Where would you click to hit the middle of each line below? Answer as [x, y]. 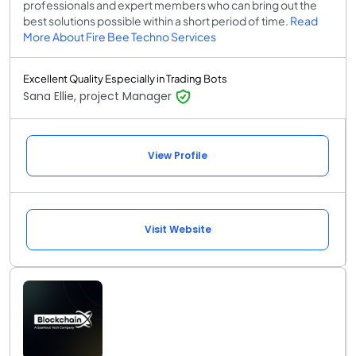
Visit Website [178, 229]
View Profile [178, 155]
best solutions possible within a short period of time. [157, 20]
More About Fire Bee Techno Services [120, 36]
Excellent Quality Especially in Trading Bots [125, 78]
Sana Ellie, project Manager [99, 96]
